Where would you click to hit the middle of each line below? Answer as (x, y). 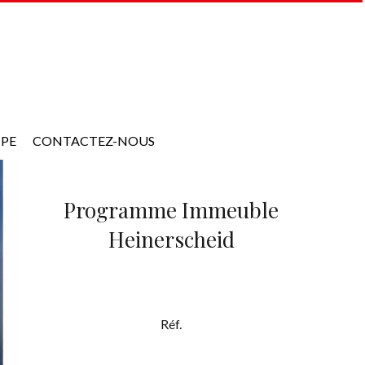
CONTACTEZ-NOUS (94, 141)
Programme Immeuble (171, 209)
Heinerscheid (171, 239)
